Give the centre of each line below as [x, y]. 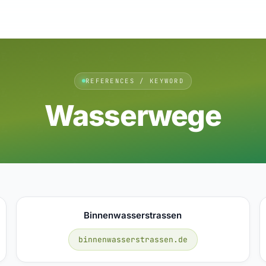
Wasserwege [133, 115]
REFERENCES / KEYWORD [135, 80]
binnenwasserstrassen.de [133, 239]
